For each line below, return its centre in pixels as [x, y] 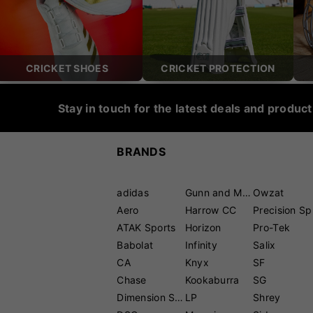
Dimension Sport [179, 298]
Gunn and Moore [246, 193]
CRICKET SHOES [67, 68]
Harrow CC [211, 210]
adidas [133, 193]
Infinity [201, 245]
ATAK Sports [146, 228]
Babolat [135, 245]
